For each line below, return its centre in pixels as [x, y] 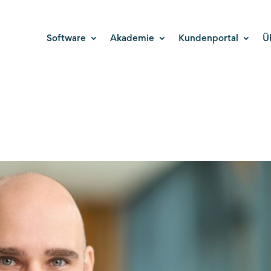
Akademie [132, 38]
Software [66, 38]
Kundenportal [208, 38]
